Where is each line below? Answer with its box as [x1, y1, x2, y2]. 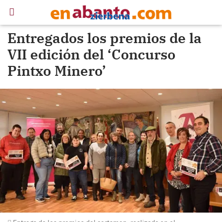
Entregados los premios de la [7, 29, 202, 47]
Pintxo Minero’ [7, 61, 106, 80]
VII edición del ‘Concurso [7, 45, 175, 63]
